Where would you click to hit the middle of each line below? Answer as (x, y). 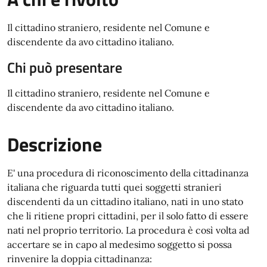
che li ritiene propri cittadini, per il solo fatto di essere (128, 216)
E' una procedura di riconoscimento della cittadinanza (128, 173)
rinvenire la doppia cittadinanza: (80, 259)
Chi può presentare (65, 67)
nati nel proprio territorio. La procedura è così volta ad (128, 230)
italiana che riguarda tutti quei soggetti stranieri (114, 187)
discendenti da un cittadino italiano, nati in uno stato (125, 201)
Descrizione (55, 144)
